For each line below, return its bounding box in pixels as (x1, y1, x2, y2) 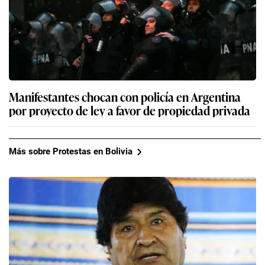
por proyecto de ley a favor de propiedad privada (9, 101, 250, 119)
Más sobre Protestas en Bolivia (9, 146, 132, 157)
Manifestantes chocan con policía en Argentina (9, 87, 241, 105)
